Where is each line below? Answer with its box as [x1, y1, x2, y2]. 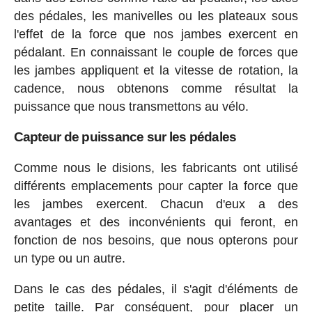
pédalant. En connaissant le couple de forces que [13, 45, 299, 59]
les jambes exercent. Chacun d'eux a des [13, 196, 299, 211]
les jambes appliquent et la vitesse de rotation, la [13, 63, 299, 77]
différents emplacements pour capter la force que [13, 178, 299, 193]
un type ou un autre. [13, 251, 125, 265]
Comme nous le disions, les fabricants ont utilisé [13, 160, 299, 175]
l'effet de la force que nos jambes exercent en [13, 26, 299, 41]
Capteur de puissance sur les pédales [13, 129, 237, 144]
